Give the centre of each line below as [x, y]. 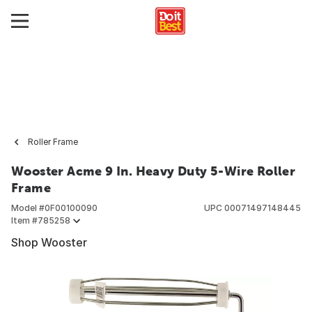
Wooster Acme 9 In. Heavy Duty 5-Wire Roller [154, 171]
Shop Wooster [49, 242]
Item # [24, 220]
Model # [28, 208]
